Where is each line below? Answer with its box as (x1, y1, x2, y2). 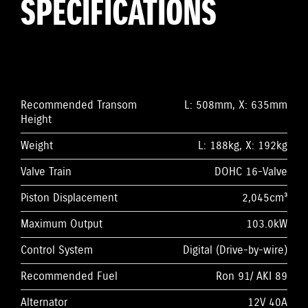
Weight (21, 138, 53, 153)
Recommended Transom (21, 98, 137, 113)
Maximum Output (21, 217, 102, 232)
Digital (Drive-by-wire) (183, 243, 287, 258)
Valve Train (21, 164, 71, 179)
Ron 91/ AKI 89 (216, 269, 287, 284)
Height (21, 112, 52, 127)
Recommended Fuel (21, 269, 118, 284)
